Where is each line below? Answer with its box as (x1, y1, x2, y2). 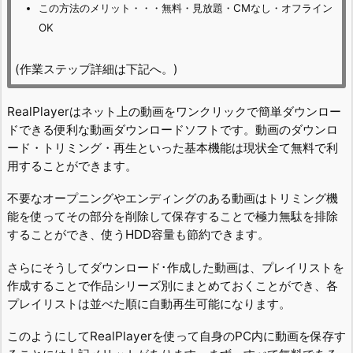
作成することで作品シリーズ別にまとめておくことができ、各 (7, 277, 338, 293)
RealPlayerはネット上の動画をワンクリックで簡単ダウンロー (7, 103, 341, 119)
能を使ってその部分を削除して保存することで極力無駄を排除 (7, 209, 338, 225)
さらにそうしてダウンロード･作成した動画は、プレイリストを (7, 259, 344, 275)
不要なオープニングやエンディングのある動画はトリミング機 (7, 191, 338, 206)
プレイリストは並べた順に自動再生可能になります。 (7, 295, 291, 311)
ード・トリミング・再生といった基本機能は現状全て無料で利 (7, 139, 338, 155)
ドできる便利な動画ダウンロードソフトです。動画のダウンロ (7, 121, 338, 137)
